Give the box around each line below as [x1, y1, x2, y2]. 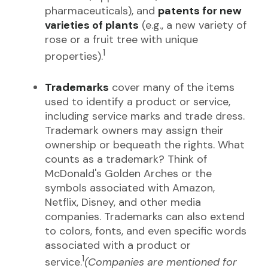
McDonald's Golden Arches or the [45, 166, 212, 181]
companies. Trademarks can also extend [45, 209, 245, 224]
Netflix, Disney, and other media [45, 195, 201, 209]
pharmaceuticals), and [45, 4, 158, 18]
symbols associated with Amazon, [45, 181, 215, 195]
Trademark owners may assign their [45, 123, 224, 138]
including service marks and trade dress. [45, 109, 245, 123]
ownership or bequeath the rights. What [45, 138, 245, 152]
